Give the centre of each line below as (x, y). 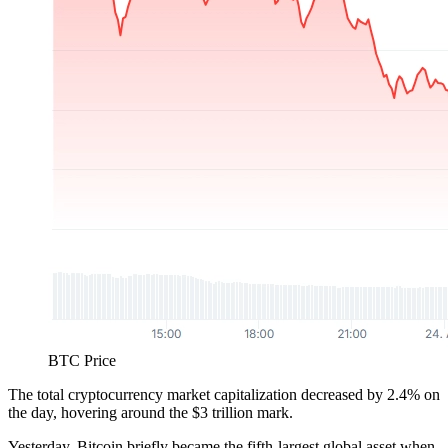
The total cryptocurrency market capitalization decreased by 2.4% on (224, 395)
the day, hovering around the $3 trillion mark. (150, 413)
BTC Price (82, 361)
